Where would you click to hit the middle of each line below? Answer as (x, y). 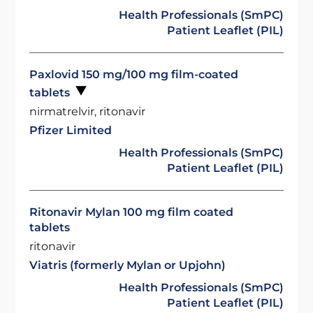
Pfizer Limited (71, 130)
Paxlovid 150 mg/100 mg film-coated (134, 74)
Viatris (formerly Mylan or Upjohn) (128, 265)
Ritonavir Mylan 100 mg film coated (132, 212)
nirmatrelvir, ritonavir (88, 111)
